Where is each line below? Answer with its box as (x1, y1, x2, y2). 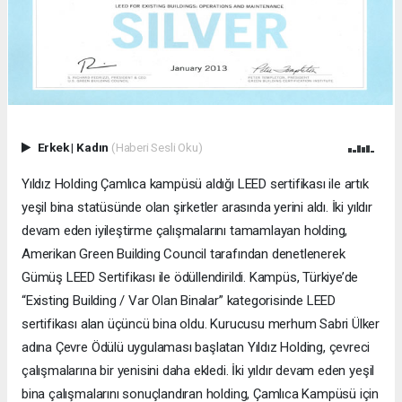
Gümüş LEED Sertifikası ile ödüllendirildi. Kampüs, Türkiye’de (22, 269, 359, 286)
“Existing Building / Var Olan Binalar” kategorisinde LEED (22, 293, 336, 310)
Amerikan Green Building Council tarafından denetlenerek (22, 246, 345, 263)
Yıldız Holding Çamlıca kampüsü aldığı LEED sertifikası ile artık (22, 176, 369, 193)
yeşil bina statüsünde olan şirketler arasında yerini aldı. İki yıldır (22, 199, 372, 216)
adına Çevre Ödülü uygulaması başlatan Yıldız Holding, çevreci (22, 339, 371, 356)
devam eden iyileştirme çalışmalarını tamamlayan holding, (22, 223, 348, 240)
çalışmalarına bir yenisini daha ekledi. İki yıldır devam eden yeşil (22, 363, 375, 380)
